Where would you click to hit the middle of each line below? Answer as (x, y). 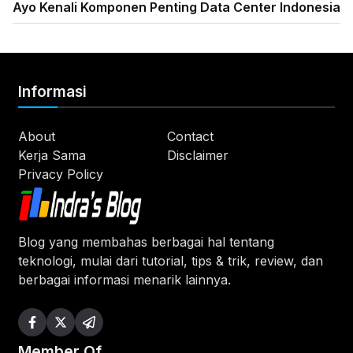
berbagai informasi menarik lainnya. (124, 279)
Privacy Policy (60, 175)
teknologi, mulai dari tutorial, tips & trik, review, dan (170, 260)
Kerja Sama (52, 156)
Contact (190, 137)
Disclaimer (197, 156)
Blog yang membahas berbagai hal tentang (146, 242)
